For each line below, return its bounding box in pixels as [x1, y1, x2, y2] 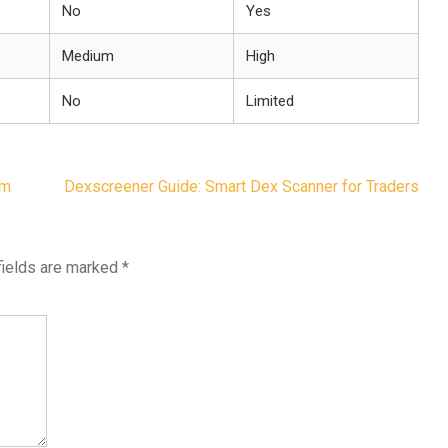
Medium [62, 47, 114, 65]
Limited [246, 92, 294, 110]
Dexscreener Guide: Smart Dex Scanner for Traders [64, 177, 419, 196]
